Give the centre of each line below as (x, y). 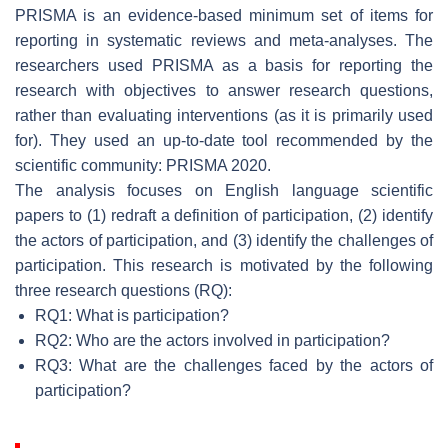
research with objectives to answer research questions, (224, 90)
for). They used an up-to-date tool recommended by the (224, 140)
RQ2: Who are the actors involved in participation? (212, 340)
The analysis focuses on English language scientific (224, 190)
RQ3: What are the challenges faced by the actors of (234, 365)
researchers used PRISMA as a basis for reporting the (224, 65)
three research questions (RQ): (123, 290)
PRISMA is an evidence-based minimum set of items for (224, 15)
